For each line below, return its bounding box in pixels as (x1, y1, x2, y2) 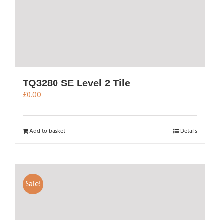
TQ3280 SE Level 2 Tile (23, 77, 130, 88)
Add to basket (29, 126, 65, 136)
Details (180, 126, 197, 136)
